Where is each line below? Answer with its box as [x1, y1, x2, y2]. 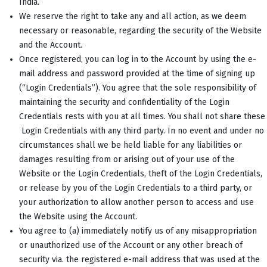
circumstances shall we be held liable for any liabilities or [19, 139, 242, 150]
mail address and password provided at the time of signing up [19, 68, 255, 79]
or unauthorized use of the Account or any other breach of [19, 240, 243, 250]
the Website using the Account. [19, 211, 139, 222]
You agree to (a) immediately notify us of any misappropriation [19, 225, 257, 236]
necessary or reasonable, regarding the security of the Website [19, 25, 262, 36]
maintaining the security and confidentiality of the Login [19, 97, 229, 107]
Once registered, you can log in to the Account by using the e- [19, 54, 256, 64]
